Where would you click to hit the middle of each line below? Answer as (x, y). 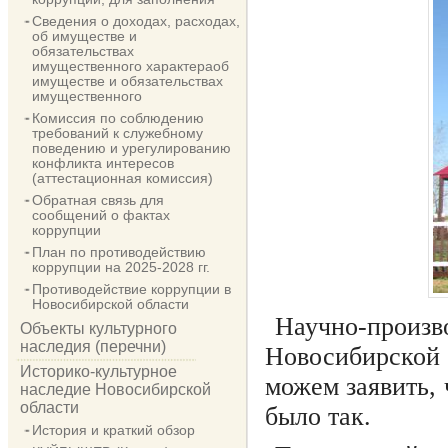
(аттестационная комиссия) (122, 178)
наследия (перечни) (93, 346)
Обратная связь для (98, 200)
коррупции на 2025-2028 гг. (121, 267)
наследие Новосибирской (115, 389)
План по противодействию (119, 252)
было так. (318, 417)
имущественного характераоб (130, 66)
